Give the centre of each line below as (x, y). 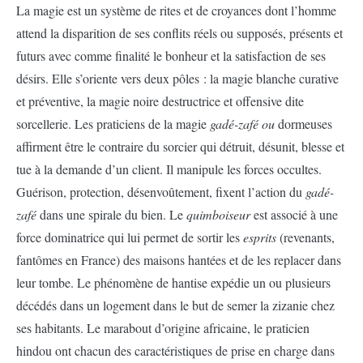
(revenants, (307, 237)
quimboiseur (220, 215)
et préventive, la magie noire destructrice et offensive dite (160, 101)
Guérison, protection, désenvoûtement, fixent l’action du (161, 192)
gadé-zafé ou (244, 124)
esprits (261, 237)
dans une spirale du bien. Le (113, 215)
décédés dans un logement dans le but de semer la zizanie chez (175, 305)
